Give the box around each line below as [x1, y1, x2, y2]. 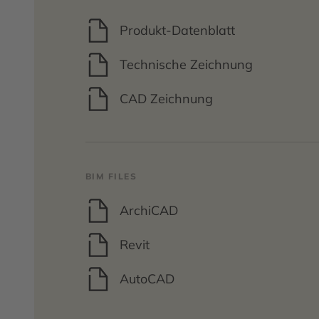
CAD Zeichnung [120, 90, 213, 107]
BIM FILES [85, 171, 137, 182]
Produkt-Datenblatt [120, 22, 235, 38]
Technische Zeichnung [120, 56, 253, 73]
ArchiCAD [120, 202, 178, 219]
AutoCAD [120, 271, 174, 287]
